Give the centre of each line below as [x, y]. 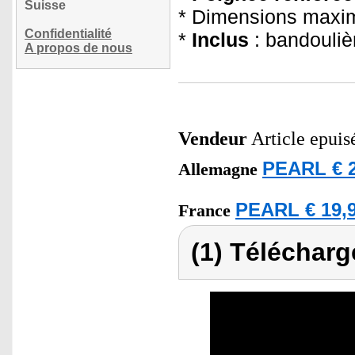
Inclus [220, 40]
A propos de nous [78, 48]
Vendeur [213, 139]
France [207, 211]
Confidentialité [68, 34]
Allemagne [220, 170]
